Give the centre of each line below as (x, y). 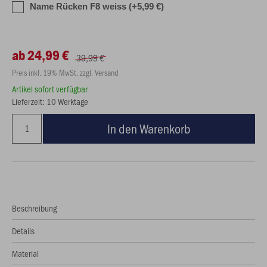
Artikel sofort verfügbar (50, 89)
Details (23, 231)
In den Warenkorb (149, 128)
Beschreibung (34, 208)
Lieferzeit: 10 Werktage (50, 101)
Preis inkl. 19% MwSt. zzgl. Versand (65, 72)
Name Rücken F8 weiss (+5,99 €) (97, 6)
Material (25, 253)
